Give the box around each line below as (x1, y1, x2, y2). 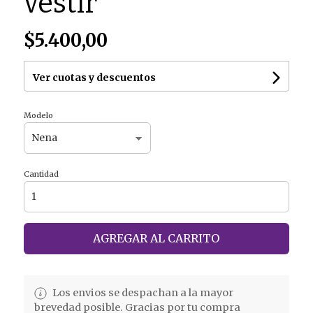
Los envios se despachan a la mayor (50, 286, 233, 299)
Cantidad (23, 168, 59, 179)
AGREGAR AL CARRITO (93, 231, 220, 245)
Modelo (23, 110, 53, 120)
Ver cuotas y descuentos (32, 71, 156, 84)
